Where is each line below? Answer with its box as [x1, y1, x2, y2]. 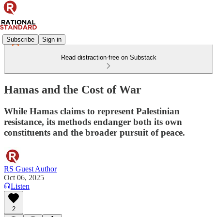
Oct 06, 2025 [4, 173, 44, 182]
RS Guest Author [4, 164, 57, 173]
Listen [11, 182, 30, 190]
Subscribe [6, 35, 34, 43]
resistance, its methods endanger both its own [4, 116, 182, 127]
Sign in [42, 35, 62, 43]
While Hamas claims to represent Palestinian [4, 106, 180, 116]
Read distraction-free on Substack [61, 54, 156, 61]
